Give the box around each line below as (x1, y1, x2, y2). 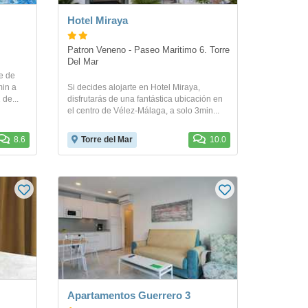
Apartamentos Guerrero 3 (67, 289, 190, 301)
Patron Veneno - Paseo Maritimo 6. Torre (67, 45, 230, 55)
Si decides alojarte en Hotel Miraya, (67, 82, 200, 92)
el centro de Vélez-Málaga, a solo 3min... (67, 106, 219, 115)
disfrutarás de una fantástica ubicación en (67, 94, 223, 104)
